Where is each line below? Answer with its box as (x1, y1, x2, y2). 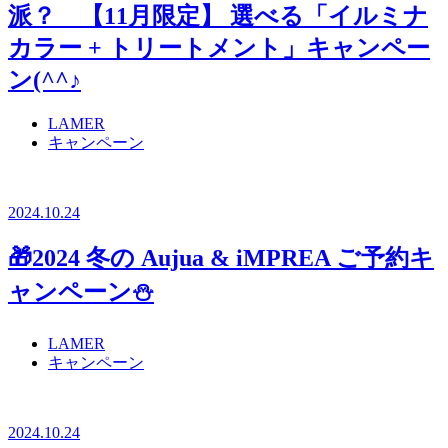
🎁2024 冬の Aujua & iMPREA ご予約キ (8, 245, 434, 272)
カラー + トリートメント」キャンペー (8, 34, 430, 61)
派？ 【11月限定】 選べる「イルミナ (8, 2, 428, 29)
